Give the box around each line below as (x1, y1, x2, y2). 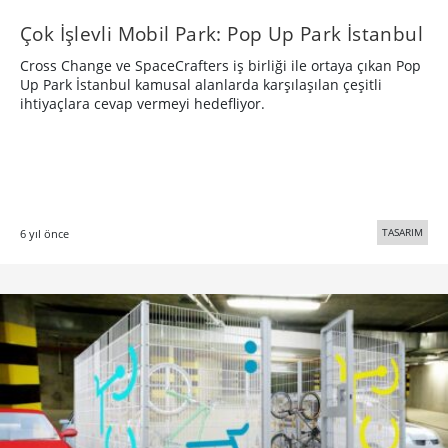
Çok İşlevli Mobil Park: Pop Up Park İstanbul (20, 20, 423, 48)
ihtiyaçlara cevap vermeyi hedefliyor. (20, 94, 265, 114)
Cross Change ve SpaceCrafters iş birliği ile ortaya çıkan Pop (20, 56, 421, 76)
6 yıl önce (20, 226, 69, 242)
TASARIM (382, 225, 423, 240)
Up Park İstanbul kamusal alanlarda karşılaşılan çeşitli (20, 75, 382, 95)
